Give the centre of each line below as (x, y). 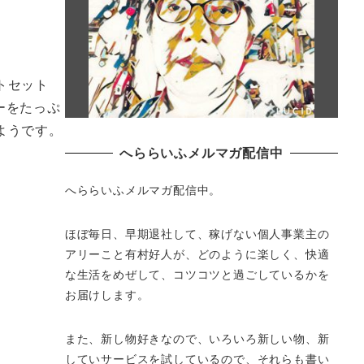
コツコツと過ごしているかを (251, 274)
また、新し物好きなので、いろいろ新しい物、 (191, 338)
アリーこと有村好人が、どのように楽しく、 (185, 254)
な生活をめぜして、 (119, 274)
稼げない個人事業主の (269, 234)
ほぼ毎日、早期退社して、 (137, 234)
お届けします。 (107, 295)
